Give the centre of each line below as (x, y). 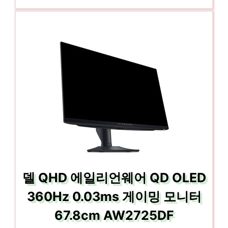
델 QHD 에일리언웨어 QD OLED (114, 177)
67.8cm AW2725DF (114, 215)
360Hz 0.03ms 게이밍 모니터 (114, 196)
